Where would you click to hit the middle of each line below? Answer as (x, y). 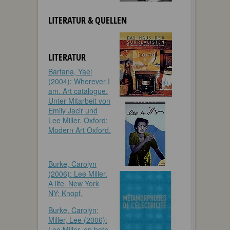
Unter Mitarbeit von (79, 100)
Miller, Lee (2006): (78, 219)
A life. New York (74, 183)
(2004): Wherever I (79, 81)
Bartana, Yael (70, 71)
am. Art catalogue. (78, 91)
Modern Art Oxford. (80, 130)
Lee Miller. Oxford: (78, 120)
